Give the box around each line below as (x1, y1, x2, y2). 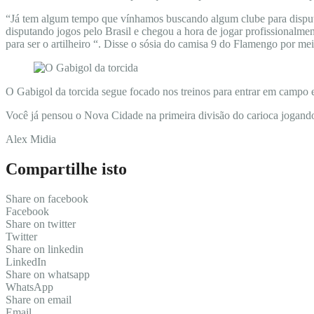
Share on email (6, 293, 71, 306)
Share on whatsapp (6, 268, 90, 280)
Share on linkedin (6, 243, 83, 255)
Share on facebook (6, 192, 88, 205)
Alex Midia (6, 132, 56, 145)
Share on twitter (6, 217, 76, 230)
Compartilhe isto (6, 159, 127, 178)
